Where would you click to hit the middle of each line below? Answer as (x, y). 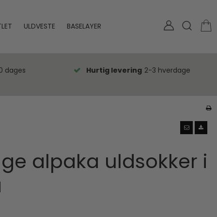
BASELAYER (84, 26)
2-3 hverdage (167, 70)
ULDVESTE (40, 26)
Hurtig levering (114, 70)
